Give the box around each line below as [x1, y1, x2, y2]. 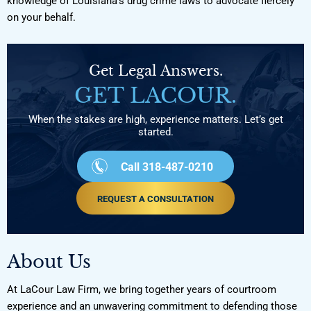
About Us [7, 250, 91, 273]
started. [137, 125, 174, 138]
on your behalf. [7, 10, 76, 24]
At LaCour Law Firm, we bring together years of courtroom [7, 283, 276, 296]
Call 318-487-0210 [121, 160, 213, 174]
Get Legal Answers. [88, 62, 223, 79]
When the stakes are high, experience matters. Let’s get [28, 112, 283, 126]
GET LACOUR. [74, 82, 237, 108]
